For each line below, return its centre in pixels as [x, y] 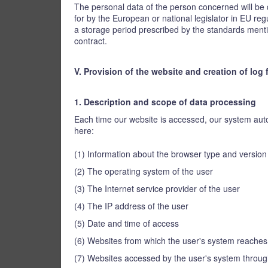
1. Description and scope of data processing [165, 102]
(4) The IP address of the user [131, 206]
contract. [91, 41]
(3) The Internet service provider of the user [157, 188]
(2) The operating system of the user [144, 171]
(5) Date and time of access [127, 223]
